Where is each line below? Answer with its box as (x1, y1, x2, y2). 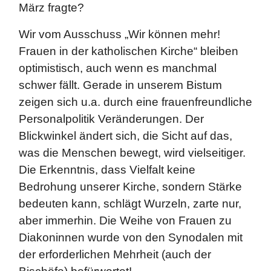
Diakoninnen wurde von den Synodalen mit (19, 231, 243, 244)
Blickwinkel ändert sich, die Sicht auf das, (19, 129, 232, 142)
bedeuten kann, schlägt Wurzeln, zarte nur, (19, 197, 241, 210)
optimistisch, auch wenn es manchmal (19, 62, 217, 74)
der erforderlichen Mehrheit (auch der (19, 248, 211, 261)
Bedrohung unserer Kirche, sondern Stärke (19, 180, 242, 193)
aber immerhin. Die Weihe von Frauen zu (19, 214, 232, 227)
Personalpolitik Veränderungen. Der (19, 113, 204, 125)
